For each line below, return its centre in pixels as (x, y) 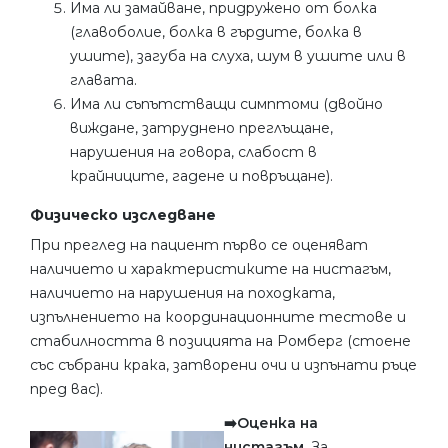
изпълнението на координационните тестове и (218, 316)
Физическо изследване (123, 214)
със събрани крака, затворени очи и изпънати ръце (223, 364)
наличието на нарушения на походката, (182, 292)
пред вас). (66, 388)
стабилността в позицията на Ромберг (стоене (220, 340)
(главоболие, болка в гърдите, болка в (216, 31)
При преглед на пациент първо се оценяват (199, 244)
